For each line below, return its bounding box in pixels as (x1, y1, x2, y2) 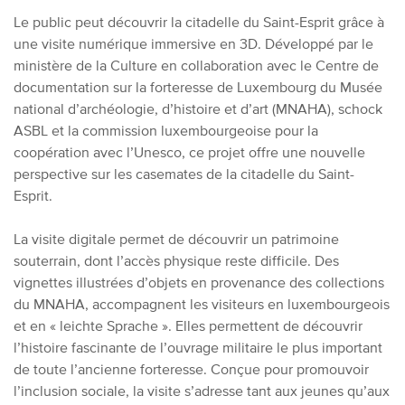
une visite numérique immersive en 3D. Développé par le (14, 35, 373, 52)
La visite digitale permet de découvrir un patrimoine (14, 231, 339, 247)
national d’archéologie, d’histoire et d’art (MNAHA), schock (14, 100, 382, 117)
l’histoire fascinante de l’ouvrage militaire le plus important (14, 339, 382, 355)
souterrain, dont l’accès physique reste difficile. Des (14, 252, 339, 268)
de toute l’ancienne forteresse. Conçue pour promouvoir (14, 361, 369, 377)
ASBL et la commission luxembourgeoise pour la (14, 122, 318, 138)
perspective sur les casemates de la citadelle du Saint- (14, 165, 354, 182)
